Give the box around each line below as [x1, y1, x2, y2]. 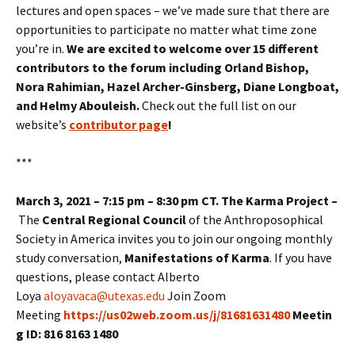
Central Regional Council [42, 212, 186, 228]
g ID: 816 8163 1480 [16, 326, 118, 342]
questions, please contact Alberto [16, 269, 200, 285]
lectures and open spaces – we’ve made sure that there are [16, 2, 330, 19]
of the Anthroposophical [186, 212, 323, 228]
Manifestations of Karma [124, 250, 269, 266]
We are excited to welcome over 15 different [67, 40, 319, 57]
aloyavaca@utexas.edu [44, 288, 165, 304]
